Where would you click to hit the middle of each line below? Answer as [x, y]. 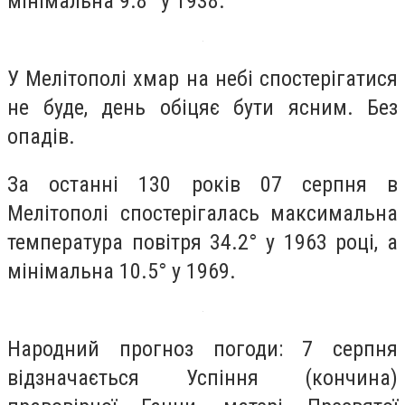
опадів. [41, 136]
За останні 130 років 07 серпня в [202, 185]
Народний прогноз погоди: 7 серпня [202, 348]
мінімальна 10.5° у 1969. [122, 272]
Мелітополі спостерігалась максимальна [202, 214]
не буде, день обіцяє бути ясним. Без [202, 107]
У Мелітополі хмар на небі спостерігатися [202, 78]
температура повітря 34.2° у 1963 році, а [202, 243]
